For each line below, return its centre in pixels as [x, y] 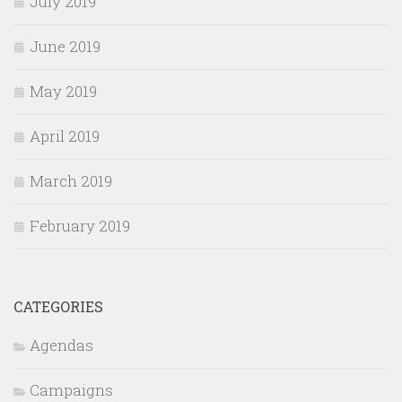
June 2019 [65, 46]
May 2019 [63, 91]
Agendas [61, 345]
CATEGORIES [58, 306]
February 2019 [80, 226]
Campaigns [71, 390]
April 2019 [65, 136]
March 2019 [71, 181]
